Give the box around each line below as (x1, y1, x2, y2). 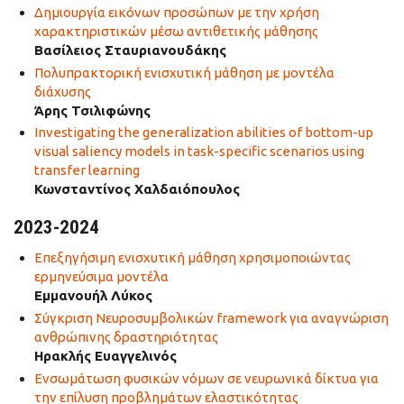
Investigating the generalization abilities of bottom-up (33, 124, 373, 141)
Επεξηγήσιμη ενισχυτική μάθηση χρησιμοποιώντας (33, 250, 351, 266)
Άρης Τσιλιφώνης (33, 102, 151, 118)
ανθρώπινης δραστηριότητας (33, 329, 218, 344)
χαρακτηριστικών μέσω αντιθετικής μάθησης (33, 23, 318, 39)
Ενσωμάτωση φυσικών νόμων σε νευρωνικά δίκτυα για (33, 370, 379, 386)
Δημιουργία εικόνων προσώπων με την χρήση (33, 4, 319, 20)
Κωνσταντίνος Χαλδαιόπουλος (33, 181, 240, 197)
